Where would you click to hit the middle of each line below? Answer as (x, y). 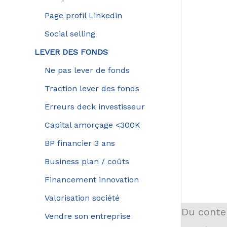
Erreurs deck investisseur (94, 106)
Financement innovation (91, 179)
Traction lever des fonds (92, 88)
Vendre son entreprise (87, 216)
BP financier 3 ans (80, 143)
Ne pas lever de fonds (87, 70)
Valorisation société (82, 198)
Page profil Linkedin (83, 15)
